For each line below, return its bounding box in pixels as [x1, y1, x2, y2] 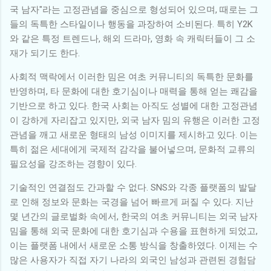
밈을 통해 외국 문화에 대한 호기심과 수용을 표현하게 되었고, [10, 225, 258, 237]
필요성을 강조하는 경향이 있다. [10, 158, 137, 169]
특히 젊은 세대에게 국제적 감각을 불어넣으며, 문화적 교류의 [10, 143, 255, 155]
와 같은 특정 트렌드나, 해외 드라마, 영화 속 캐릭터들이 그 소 [10, 33, 255, 44]
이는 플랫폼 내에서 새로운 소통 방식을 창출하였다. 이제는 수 [10, 240, 258, 251]
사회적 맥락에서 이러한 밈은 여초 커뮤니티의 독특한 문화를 [10, 71, 253, 82]
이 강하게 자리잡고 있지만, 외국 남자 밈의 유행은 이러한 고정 [10, 114, 260, 126]
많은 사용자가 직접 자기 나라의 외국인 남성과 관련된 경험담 [10, 254, 256, 266]
